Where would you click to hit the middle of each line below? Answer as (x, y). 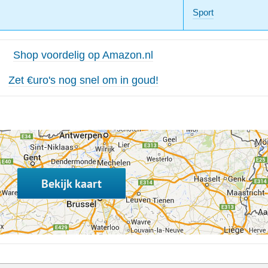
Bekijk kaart (71, 184)
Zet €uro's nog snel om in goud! (83, 80)
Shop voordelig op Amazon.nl (83, 55)
